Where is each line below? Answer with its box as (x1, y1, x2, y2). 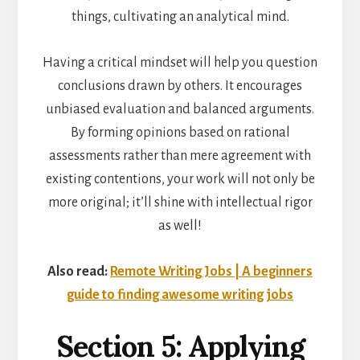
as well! (158, 219, 202, 234)
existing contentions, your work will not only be (45, 172, 315, 187)
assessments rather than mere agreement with (49, 149, 311, 164)
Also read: (47, 264, 110, 280)
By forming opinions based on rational (70, 125, 290, 141)
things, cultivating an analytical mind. (71, 10, 289, 25)
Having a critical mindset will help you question (43, 55, 317, 71)
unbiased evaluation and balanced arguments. (46, 102, 314, 117)
